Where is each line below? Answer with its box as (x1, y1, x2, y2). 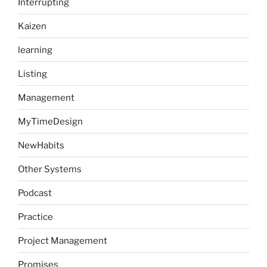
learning (18, 44, 52, 55)
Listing (18, 68, 47, 79)
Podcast (18, 187, 52, 198)
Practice (18, 211, 53, 222)
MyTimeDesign (18, 116, 83, 127)
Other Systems (18, 163, 82, 175)
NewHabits (18, 139, 64, 151)
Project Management (18, 235, 107, 246)
